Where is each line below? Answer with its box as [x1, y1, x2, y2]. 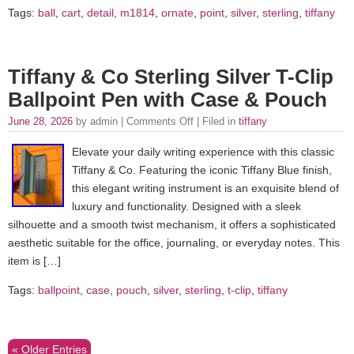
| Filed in [194, 115, 239, 127]
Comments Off [126, 115, 194, 127]
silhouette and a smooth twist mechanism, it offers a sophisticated [8, 217, 336, 231]
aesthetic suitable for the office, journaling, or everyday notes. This [8, 235, 340, 249]
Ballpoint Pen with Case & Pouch [8, 88, 327, 111]
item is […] [8, 254, 61, 267]
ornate [161, 6, 194, 20]
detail [87, 6, 114, 20]
